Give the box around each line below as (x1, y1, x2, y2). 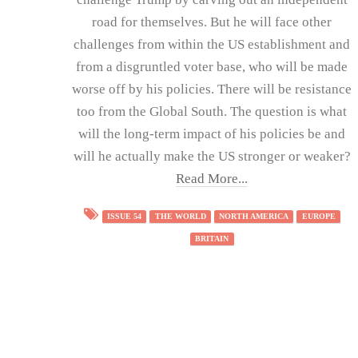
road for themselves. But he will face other (92, 14, 332, 30)
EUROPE (301, 212, 336, 221)
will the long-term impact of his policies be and (78, 125, 346, 141)
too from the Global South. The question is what (77, 103, 348, 119)
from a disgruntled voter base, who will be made (76, 58, 348, 74)
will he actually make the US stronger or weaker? (73, 148, 351, 164)
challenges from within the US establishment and (74, 36, 351, 52)
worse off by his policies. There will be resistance (72, 81, 352, 97)
